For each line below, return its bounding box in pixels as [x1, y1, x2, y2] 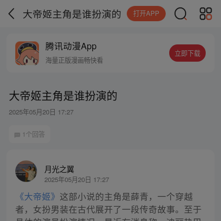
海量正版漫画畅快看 [45, 55, 104, 65]
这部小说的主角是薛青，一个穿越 [59, 190, 193, 203]
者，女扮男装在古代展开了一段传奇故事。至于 [15, 203, 202, 216]
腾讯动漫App [45, 39, 97, 52]
